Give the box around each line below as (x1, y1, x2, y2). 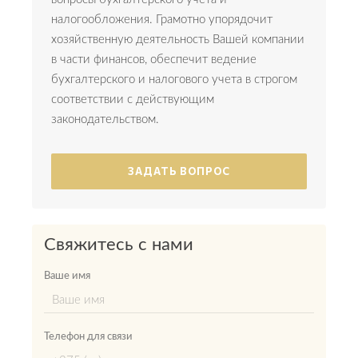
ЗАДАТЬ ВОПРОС (127, 165, 231, 177)
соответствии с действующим (51, 93, 214, 105)
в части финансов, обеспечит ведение (51, 53, 257, 66)
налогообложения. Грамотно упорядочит (51, 13, 272, 26)
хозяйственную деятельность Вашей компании (51, 33, 304, 46)
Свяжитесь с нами (44, 235, 193, 253)
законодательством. (51, 113, 159, 125)
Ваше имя (44, 270, 90, 281)
